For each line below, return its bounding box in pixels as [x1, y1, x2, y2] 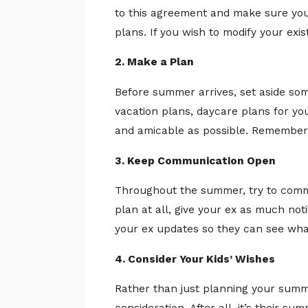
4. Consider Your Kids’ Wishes [115, 252, 276, 265]
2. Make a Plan [115, 56, 195, 69]
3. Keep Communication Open [115, 154, 276, 167]
